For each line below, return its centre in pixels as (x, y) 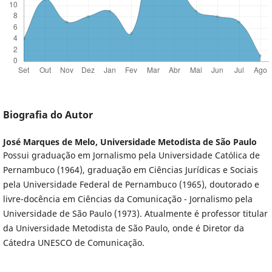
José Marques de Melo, (51, 142)
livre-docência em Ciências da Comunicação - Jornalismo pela (127, 199)
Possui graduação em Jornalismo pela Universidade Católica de (131, 155)
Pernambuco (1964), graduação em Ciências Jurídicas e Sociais (130, 170)
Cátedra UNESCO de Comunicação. (75, 243)
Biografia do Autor (48, 115)
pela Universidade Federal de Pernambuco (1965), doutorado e (131, 185)
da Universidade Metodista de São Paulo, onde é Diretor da (123, 228)
